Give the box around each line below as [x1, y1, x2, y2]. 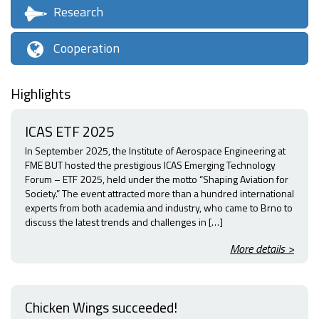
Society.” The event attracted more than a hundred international [25, 186, 294, 202]
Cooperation [53, 38, 120, 58]
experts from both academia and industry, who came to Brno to [25, 200, 293, 216]
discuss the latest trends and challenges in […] [25, 214, 223, 230]
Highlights [11, 83, 70, 105]
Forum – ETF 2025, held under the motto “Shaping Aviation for [25, 172, 288, 187]
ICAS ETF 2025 [25, 120, 114, 143]
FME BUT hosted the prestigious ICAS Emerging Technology [25, 157, 276, 173]
